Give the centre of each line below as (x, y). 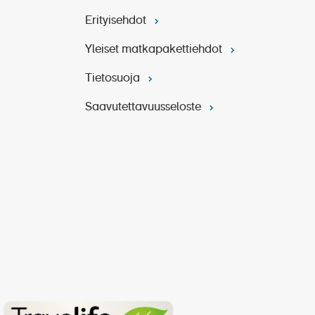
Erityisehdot (117, 21)
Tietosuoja (114, 79)
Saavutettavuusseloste (144, 108)
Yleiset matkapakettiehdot (155, 50)
